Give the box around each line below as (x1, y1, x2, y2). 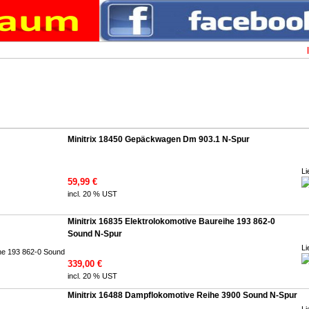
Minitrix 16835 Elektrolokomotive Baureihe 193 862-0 (68, 217, 275, 226)
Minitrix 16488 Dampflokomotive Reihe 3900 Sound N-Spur (68, 290, 297, 300)
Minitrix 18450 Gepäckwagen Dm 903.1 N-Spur (68, 134, 250, 144)
